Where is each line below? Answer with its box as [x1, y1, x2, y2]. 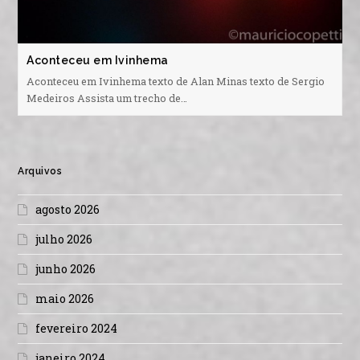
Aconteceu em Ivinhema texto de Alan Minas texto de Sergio [27, 73, 325, 88]
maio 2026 [35, 290, 95, 306]
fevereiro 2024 [35, 320, 118, 336]
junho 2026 [35, 260, 96, 276]
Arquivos [18, 165, 63, 177]
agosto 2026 [35, 201, 100, 217]
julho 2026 [35, 231, 93, 247]
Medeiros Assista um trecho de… [27, 90, 188, 105]
